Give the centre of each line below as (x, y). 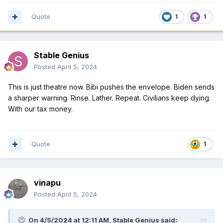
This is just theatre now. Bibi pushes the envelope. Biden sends (111, 87)
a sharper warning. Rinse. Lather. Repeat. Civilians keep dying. (109, 98)
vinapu (47, 183)
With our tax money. (40, 109)
